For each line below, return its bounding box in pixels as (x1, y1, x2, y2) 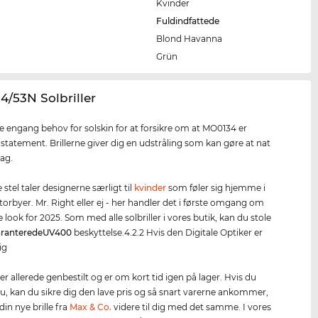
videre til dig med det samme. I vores (111, 302, 272, 313)
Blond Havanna (156, 33, 223, 45)
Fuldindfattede (156, 16, 220, 27)
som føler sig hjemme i (166, 182, 266, 194)
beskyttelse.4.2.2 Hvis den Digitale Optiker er (72, 227, 263, 238)
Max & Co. (70, 302, 112, 313)
